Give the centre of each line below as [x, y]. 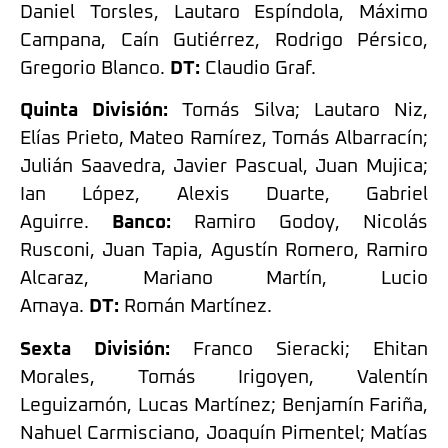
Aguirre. [66, 223]
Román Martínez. [195, 307]
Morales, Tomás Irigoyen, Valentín [224, 377]
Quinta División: [94, 111]
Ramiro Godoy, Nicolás [299, 223]
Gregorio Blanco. [95, 69]
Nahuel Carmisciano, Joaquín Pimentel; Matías [224, 433]
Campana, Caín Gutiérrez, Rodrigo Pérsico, [224, 41]
